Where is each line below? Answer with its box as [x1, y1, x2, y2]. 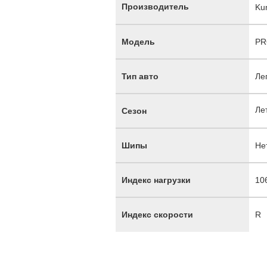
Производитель [122, 2, 189, 11]
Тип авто [122, 72, 159, 81]
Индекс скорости [122, 210, 193, 219]
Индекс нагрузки [122, 175, 191, 185]
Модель [122, 37, 155, 46]
